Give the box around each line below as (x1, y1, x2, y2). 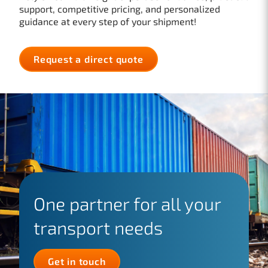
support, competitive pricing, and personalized (19, 2, 220, 14)
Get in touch (48, 255, 106, 267)
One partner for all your (33, 192, 221, 214)
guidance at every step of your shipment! (19, 15, 196, 27)
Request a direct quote (33, 53, 144, 65)
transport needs (33, 216, 163, 238)
